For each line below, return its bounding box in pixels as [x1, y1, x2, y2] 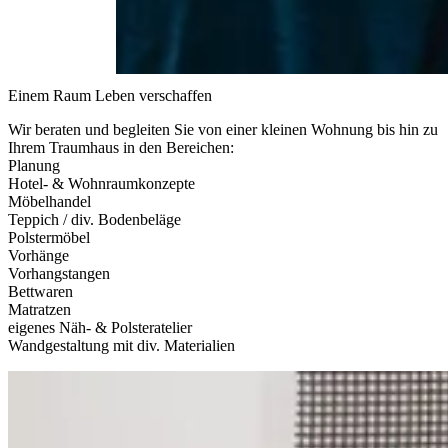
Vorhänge [8, 246, 69, 264]
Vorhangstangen [8, 264, 110, 282]
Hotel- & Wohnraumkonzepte [8, 174, 195, 192]
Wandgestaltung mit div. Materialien [8, 336, 235, 354]
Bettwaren [8, 282, 73, 300]
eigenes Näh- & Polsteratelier [8, 318, 192, 336]
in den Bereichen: [123, 138, 234, 156]
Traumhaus [49, 138, 123, 156]
